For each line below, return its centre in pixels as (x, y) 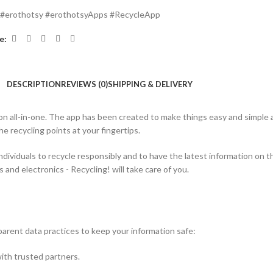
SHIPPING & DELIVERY (150, 84)
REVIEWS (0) (84, 84)
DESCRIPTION (34, 84)
